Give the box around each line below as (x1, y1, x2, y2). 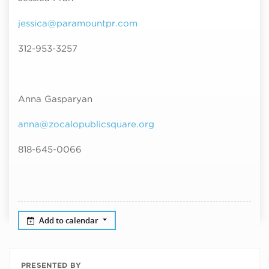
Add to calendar (39, 214, 101, 226)
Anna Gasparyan (18, 94, 92, 104)
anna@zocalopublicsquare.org (18, 119, 154, 130)
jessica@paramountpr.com (18, 18, 138, 29)
